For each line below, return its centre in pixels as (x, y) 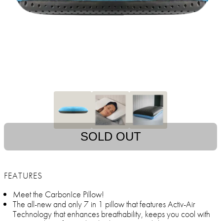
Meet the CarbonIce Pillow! (58, 194)
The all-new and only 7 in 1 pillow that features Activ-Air (104, 204)
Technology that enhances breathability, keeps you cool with (111, 214)
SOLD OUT (110, 137)
